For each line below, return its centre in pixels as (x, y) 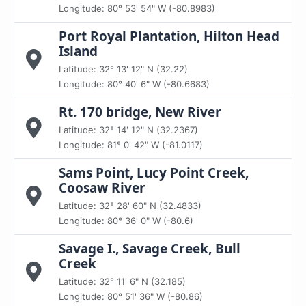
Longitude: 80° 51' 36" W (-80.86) (131, 296)
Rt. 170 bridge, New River (140, 112)
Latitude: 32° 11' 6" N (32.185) (122, 281)
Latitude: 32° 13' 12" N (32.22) (123, 69)
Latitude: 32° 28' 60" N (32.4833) (130, 206)
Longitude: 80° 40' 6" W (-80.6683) (134, 84)
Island (78, 51)
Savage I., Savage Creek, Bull (150, 249)
